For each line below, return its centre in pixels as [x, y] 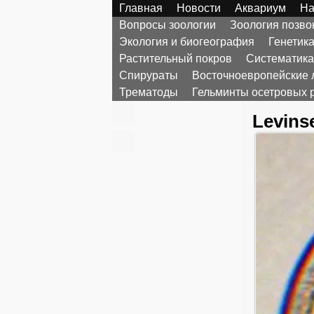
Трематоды [149, 92]
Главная [141, 8]
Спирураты [149, 75]
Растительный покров [176, 59]
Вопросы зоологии [168, 25]
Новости [199, 8]
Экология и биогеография [187, 42]
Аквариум [260, 8]
